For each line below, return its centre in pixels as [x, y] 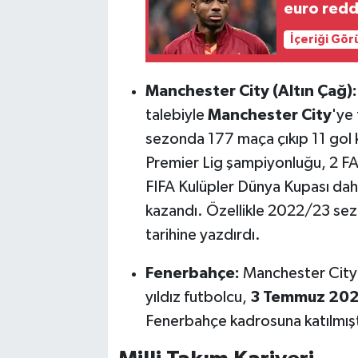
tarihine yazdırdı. [203, 235]
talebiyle [176, 115]
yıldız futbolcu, [197, 297]
